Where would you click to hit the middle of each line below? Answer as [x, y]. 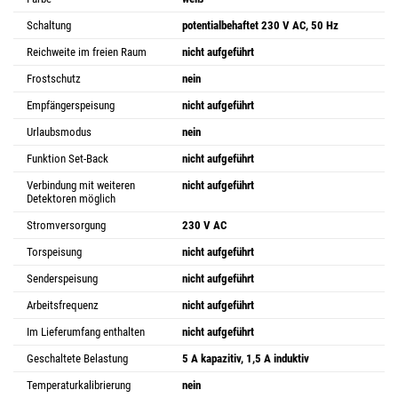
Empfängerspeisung [71, 105]
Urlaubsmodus [59, 131]
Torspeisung [54, 251]
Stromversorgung [66, 225]
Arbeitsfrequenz [63, 305]
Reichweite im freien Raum [87, 52]
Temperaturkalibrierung [79, 385]
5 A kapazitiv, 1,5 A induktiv [246, 358]
